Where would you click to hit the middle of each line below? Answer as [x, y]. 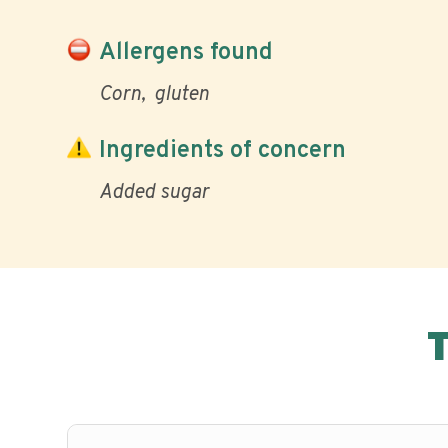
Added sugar [154, 193]
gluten [181, 95]
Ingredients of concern [222, 150]
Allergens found [186, 52]
